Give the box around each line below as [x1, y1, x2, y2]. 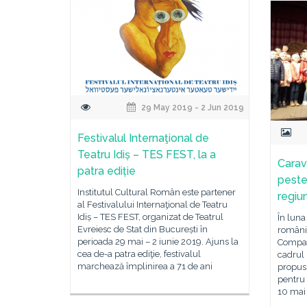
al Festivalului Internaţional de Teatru [77, 199, 228, 210]
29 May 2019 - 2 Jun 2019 [139, 103, 245, 112]
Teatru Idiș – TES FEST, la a [77, 148, 216, 161]
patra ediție [77, 164, 136, 177]
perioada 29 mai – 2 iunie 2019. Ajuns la [77, 236, 238, 247]
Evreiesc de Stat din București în [77, 224, 208, 234]
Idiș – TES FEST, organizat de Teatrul [77, 212, 223, 222]
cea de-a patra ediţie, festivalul [77, 249, 201, 259]
